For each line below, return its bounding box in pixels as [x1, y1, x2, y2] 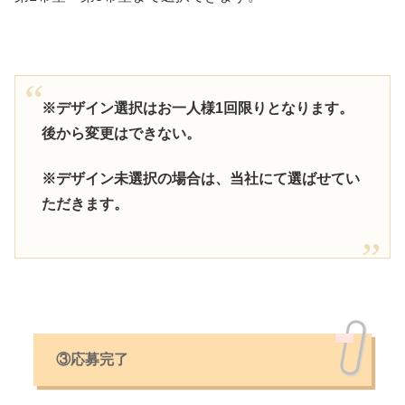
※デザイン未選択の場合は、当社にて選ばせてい [41, 171, 360, 187]
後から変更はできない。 [41, 125, 201, 141]
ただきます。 [41, 196, 128, 212]
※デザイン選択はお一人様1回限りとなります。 [41, 99, 353, 116]
